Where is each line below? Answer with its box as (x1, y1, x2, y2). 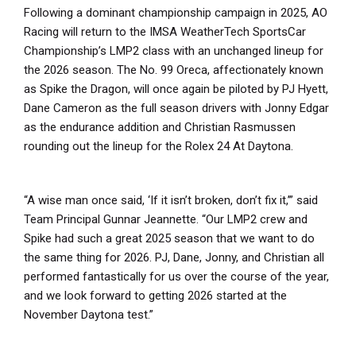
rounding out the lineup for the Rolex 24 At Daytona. (24, 138, 296, 153)
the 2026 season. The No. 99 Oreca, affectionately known (24, 62, 323, 77)
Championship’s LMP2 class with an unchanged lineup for (24, 43, 323, 58)
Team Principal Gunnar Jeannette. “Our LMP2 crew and (24, 211, 308, 226)
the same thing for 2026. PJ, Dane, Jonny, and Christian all (24, 250, 324, 265)
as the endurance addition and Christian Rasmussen (24, 119, 296, 134)
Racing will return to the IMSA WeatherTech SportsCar (24, 24, 306, 39)
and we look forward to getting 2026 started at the (24, 288, 287, 303)
